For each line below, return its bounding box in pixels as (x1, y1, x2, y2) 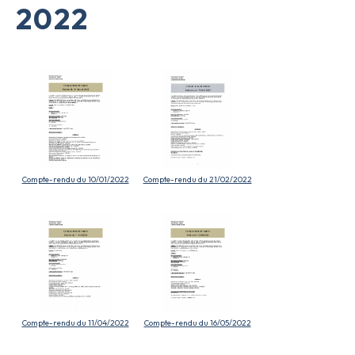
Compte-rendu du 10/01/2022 (21, 174, 129, 185)
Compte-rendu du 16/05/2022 (143, 317, 251, 328)
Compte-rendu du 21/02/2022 (143, 174, 252, 185)
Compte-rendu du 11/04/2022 (21, 317, 129, 328)
